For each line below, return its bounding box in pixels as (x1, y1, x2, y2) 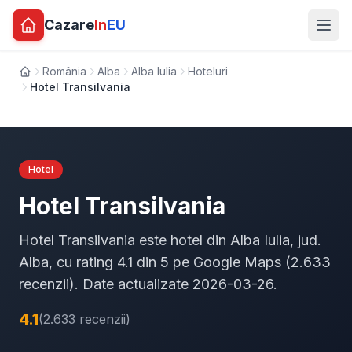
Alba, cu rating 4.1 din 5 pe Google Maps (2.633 (19, 254, 331, 270)
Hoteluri (188, 64, 228, 78)
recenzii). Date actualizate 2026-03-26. (19, 276, 277, 292)
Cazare (44, 16, 94, 33)
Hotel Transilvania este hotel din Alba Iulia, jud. (19, 232, 321, 248)
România (42, 64, 86, 78)
